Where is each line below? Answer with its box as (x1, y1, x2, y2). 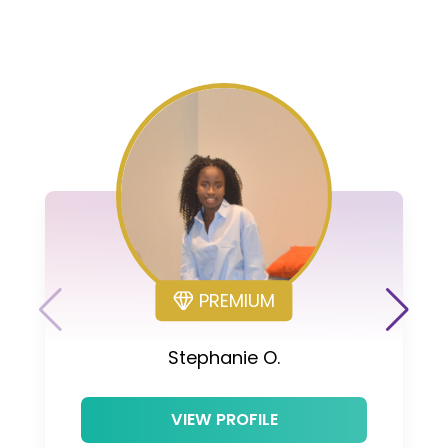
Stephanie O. (168, 345, 280, 371)
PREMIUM (198, 288, 275, 314)
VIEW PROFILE (170, 408, 278, 432)
